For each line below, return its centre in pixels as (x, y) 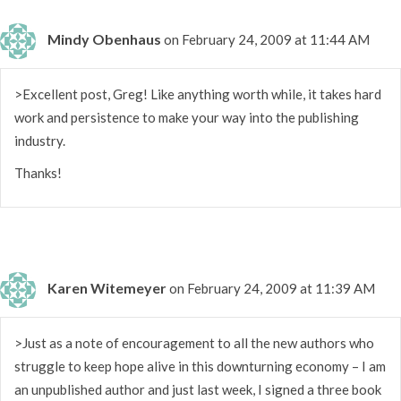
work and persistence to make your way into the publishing (187, 117)
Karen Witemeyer (107, 287)
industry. (40, 140)
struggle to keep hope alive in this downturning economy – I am (200, 366)
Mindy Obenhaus (104, 38)
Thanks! (38, 172)
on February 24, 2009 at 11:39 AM (272, 288)
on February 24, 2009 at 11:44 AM (267, 39)
